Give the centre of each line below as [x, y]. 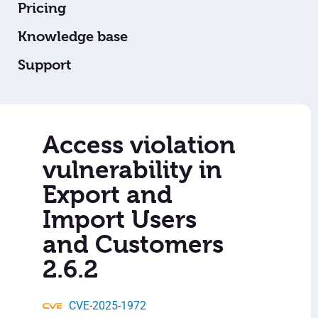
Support [44, 65]
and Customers [133, 245]
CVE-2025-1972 [108, 306]
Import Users [120, 220]
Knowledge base [73, 37]
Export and [108, 195]
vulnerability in [132, 170]
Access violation [139, 145]
